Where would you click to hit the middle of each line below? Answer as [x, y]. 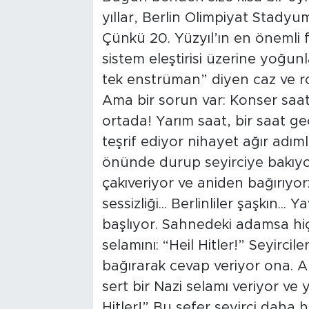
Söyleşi [59, 95]
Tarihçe [61, 24]
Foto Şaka [69, 130]
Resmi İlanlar [75, 60]
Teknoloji [65, 165]
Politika [60, 200]
